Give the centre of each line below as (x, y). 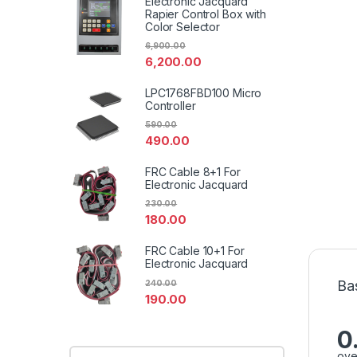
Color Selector (183, 26)
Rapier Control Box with (206, 14)
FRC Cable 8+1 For (193, 172)
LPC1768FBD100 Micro (204, 92)
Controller (171, 105)
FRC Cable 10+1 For (195, 251)
